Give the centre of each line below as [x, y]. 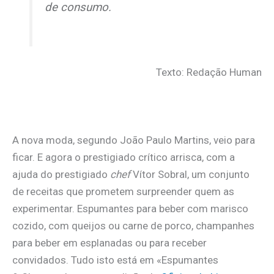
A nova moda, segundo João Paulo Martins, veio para [134, 140]
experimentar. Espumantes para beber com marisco [130, 208]
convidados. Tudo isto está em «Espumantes [115, 260]
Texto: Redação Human [209, 72]
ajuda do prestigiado [61, 174]
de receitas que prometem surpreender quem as [123, 191]
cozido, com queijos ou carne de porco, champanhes [133, 225]
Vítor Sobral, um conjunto [190, 174]
